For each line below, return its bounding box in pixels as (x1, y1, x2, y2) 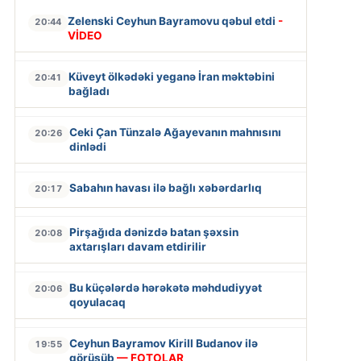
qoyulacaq (68, 296, 126, 309)
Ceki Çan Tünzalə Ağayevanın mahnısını (68, 126, 281, 139)
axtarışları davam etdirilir (68, 240, 206, 254)
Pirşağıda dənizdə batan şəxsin (68, 226, 239, 239)
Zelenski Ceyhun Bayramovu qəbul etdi (67, 15, 278, 28)
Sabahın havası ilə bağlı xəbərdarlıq (68, 181, 262, 195)
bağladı (68, 85, 110, 98)
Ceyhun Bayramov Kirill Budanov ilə (68, 337, 258, 351)
